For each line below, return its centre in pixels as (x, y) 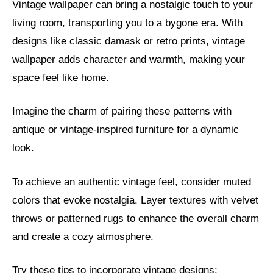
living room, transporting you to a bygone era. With (127, 23)
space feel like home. (61, 77)
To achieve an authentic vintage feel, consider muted (132, 182)
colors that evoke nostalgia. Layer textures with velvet (135, 200)
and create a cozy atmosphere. (83, 236)
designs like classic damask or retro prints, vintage (129, 41)
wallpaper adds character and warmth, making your (129, 59)
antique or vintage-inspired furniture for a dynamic (126, 130)
